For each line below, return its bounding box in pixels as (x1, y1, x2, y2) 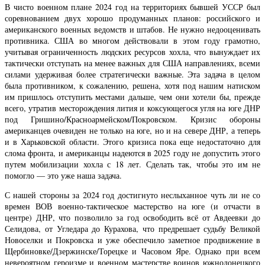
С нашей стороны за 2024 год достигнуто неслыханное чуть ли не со (5, 189, 260, 201)
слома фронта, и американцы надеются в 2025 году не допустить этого (5, 147, 260, 159)
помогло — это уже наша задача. (5, 169, 122, 181)
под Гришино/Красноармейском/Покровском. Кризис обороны (5, 113, 260, 125)
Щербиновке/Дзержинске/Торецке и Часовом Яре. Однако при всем (5, 245, 260, 257)
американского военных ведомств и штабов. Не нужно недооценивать (5, 23, 260, 35)
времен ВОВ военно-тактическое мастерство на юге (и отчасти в (5, 200, 260, 212)
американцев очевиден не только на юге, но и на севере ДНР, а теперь (5, 124, 260, 136)
